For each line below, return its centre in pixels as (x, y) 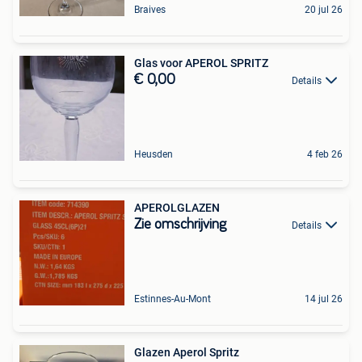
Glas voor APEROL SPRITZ (201, 63)
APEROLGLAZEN (177, 208)
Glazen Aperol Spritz (187, 352)
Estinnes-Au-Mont (173, 299)
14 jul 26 (324, 299)
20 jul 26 (324, 10)
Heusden (154, 154)
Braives (150, 10)
